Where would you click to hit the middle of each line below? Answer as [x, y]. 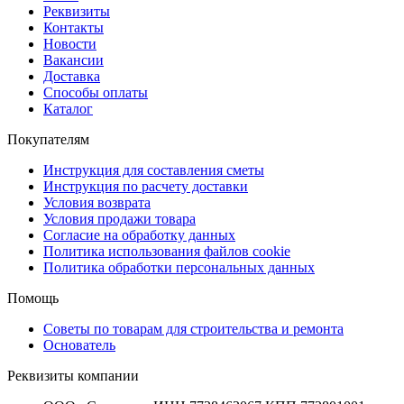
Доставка [72, 76]
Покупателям [48, 139]
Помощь [33, 298]
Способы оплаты [96, 92]
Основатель [79, 344]
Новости [70, 43]
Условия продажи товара [119, 218]
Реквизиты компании [73, 375]
